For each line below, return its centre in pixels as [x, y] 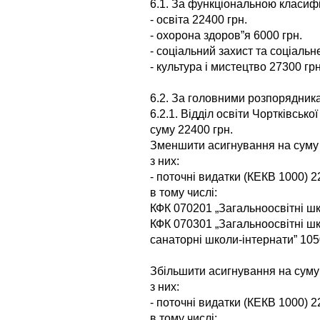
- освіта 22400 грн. [199, 19]
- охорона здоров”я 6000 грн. [226, 35]
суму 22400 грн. [191, 129]
